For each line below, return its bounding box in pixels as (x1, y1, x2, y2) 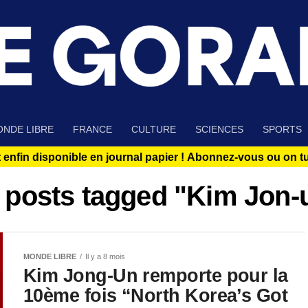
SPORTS (263, 124, 302, 135)
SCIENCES (195, 124, 243, 135)
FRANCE (73, 124, 112, 135)
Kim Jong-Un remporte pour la (23, 265, 288, 287)
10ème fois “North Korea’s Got (23, 285, 288, 307)
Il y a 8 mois (85, 252, 125, 261)
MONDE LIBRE (23, 252, 76, 261)
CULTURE (131, 124, 176, 135)
